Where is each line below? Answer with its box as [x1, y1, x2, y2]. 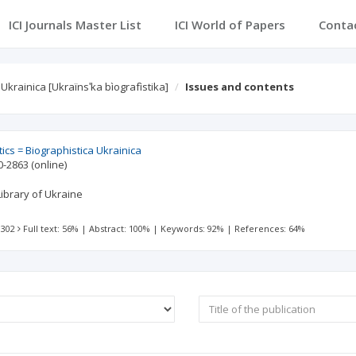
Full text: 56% [23, 222, 79, 234]
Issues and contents [185, 79, 294, 94]
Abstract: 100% [89, 222, 151, 234]
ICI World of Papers [174, 17, 285, 33]
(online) [31, 157, 68, 172]
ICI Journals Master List [8, 17, 141, 33]
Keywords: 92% [161, 222, 225, 234]
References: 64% [234, 222, 306, 234]
